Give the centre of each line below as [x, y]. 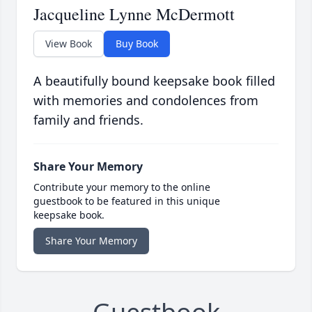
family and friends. [88, 120]
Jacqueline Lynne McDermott [134, 14]
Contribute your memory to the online [122, 187]
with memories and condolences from [146, 101]
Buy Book [137, 44]
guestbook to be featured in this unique [127, 201]
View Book [69, 44]
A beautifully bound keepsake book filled [154, 81]
